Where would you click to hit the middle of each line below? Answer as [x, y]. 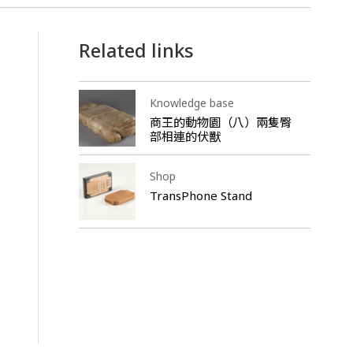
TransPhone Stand [201, 195]
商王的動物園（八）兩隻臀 [220, 122]
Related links [136, 50]
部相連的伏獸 [185, 136]
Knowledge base [191, 102]
